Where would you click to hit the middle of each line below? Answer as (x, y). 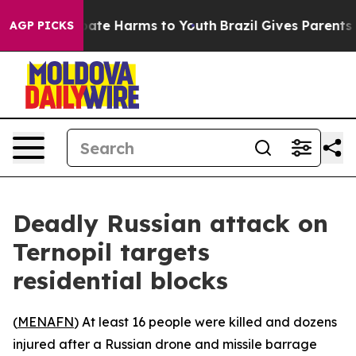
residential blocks (120, 281)
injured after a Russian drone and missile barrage (165, 344)
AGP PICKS (42, 25)
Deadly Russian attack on (170, 223)
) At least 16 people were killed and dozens (205, 322)
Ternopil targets (111, 252)
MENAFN (46, 322)
